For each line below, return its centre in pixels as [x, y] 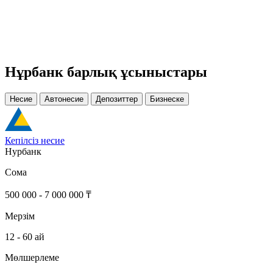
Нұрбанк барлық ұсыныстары [106, 72]
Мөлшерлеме [32, 258]
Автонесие [64, 99]
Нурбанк [23, 152]
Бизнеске [167, 99]
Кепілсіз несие [35, 141]
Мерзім [20, 216]
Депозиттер [117, 99]
